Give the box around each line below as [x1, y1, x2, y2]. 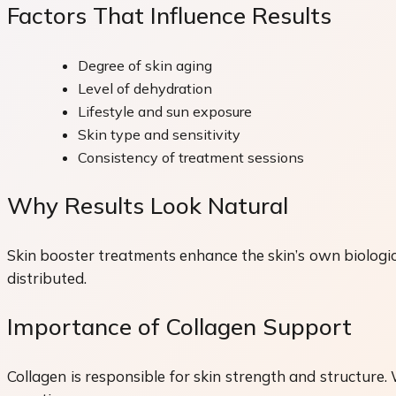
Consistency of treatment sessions [78, 148, 304, 166]
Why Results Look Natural [7, 191, 288, 221]
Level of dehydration [78, 79, 212, 97]
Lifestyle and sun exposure [78, 102, 252, 120]
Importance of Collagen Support [7, 312, 352, 342]
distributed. [7, 268, 87, 287]
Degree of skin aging [78, 56, 212, 74]
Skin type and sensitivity [78, 125, 240, 143]
